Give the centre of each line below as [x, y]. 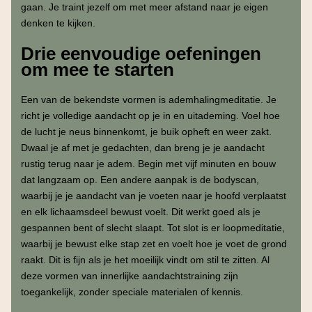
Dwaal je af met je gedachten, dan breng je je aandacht [142, 148]
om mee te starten [97, 70]
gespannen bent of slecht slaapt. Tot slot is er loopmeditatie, [153, 228]
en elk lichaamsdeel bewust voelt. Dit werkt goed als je [140, 212]
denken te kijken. [58, 23]
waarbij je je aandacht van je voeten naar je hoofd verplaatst [153, 196]
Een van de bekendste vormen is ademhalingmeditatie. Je [148, 100]
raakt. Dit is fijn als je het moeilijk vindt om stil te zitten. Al [145, 260]
